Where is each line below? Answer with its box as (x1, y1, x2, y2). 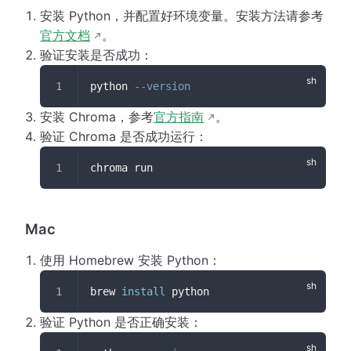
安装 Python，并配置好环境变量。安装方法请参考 (40, 8, 324, 24)
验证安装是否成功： (40, 47, 154, 63)
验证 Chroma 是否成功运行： (40, 128, 208, 145)
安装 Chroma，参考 (40, 109, 154, 125)
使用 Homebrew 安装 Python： (40, 252, 222, 269)
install (121, 285, 166, 299)
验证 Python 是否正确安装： (40, 314, 203, 331)
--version (134, 80, 191, 93)
